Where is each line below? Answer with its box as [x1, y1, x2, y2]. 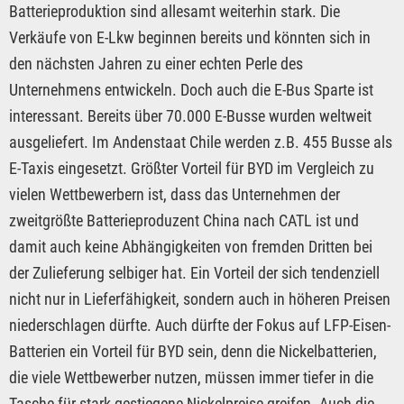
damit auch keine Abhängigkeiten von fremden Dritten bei [9, 236, 372, 256]
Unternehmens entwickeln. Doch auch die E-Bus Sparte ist [9, 79, 373, 99]
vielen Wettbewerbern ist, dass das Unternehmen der [9, 184, 340, 204]
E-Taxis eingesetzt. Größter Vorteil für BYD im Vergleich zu [9, 158, 374, 178]
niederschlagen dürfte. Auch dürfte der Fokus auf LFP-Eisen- [9, 315, 390, 335]
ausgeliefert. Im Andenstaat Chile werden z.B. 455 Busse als [9, 132, 392, 151]
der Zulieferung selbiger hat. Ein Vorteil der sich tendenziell [9, 262, 380, 282]
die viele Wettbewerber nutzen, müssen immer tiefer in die [9, 367, 373, 387]
